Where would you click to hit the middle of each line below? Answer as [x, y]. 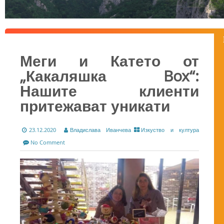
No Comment [48, 142]
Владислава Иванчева [100, 130]
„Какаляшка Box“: [110, 76]
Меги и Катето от [110, 61]
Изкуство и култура [170, 130]
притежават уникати [95, 106]
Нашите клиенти [110, 91]
